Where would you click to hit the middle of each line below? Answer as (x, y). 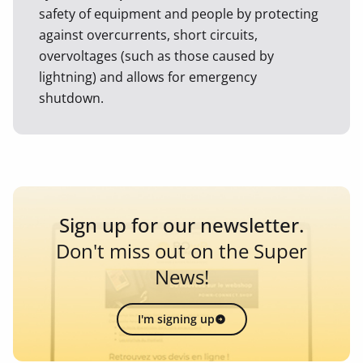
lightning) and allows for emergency (148, 77)
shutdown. (71, 98)
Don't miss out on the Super (181, 251)
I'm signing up (176, 319)
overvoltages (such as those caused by (156, 56)
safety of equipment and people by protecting (179, 14)
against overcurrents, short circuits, (148, 35)
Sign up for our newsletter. (181, 225)
